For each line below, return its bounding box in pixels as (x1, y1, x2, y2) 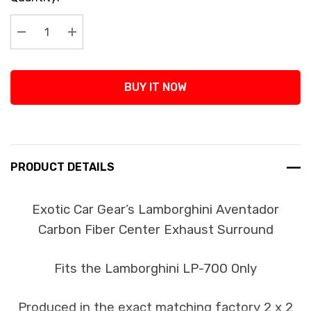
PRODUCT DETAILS (10, 160, 115, 174)
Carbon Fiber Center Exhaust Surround (37, 222, 274, 237)
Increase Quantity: (72, 42, 174, 56)
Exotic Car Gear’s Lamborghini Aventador (32, 202, 279, 217)
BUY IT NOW (124, 81, 187, 94)
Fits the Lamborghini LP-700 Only (54, 261, 257, 276)
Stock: (10, 8, 43, 21)
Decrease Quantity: (22, 42, 128, 56)
